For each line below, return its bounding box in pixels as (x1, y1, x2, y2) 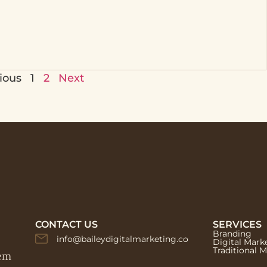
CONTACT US (35, 219, 98, 230)
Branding (212, 228, 252, 239)
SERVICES (212, 219, 262, 230)
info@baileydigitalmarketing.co (57, 234, 189, 244)
